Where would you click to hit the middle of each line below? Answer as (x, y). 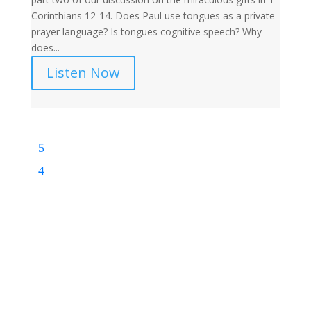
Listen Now (83, 73)
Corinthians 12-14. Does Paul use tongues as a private (153, 16)
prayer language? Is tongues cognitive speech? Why (146, 32)
